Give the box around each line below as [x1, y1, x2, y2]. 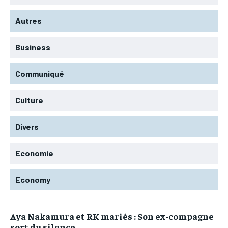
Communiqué [15, 68, 64, 78]
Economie [15, 148, 53, 158]
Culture [15, 95, 43, 105]
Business [15, 42, 50, 52]
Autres [15, 15, 42, 25]
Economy [15, 174, 50, 184]
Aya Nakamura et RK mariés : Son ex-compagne [10, 210, 214, 222]
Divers [15, 121, 39, 131]
